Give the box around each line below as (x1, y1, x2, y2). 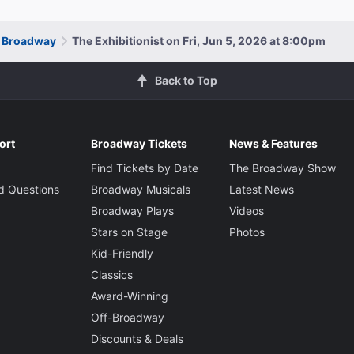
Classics (90, 267, 133, 281)
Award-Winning (90, 288, 168, 303)
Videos (228, 203, 264, 217)
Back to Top (154, 73, 217, 87)
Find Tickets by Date (90, 160, 198, 175)
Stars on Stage (90, 224, 168, 239)
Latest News (228, 182, 294, 196)
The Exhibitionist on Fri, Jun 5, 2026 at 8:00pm (72, 33, 326, 47)
